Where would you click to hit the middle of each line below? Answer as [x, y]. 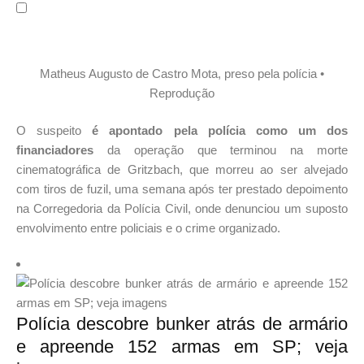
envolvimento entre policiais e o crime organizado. [148, 228]
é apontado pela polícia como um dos [220, 131]
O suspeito [54, 131]
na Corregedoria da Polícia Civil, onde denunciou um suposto [182, 209]
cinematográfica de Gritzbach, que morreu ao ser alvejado [182, 170]
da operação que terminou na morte [221, 150]
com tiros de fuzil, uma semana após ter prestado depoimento [182, 189]
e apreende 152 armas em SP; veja [182, 347]
